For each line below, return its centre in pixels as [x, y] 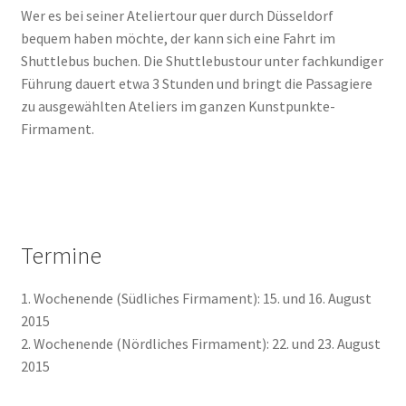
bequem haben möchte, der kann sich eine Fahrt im [178, 38]
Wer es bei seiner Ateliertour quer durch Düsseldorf [177, 15]
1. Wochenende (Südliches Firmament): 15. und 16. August [196, 298]
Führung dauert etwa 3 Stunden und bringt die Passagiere [196, 83]
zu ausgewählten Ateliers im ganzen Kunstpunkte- [178, 106]
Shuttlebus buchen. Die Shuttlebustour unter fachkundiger [202, 60]
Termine [61, 255]
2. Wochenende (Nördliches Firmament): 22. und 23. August [200, 343]
